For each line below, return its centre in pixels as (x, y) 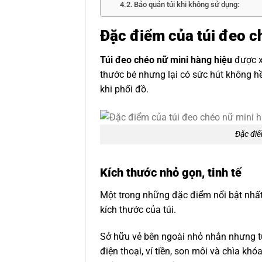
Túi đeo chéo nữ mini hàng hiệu (166, 60)
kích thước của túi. (139, 210)
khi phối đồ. (124, 89)
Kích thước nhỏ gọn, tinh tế (171, 173)
